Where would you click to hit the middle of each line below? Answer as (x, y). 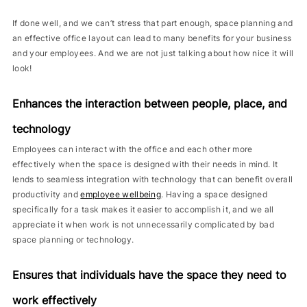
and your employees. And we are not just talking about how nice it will (153, 53)
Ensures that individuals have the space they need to (149, 275)
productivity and (45, 194)
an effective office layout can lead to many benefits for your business (152, 38)
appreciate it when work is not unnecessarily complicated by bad (143, 224)
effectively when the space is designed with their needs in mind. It (145, 164)
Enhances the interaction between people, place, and (149, 103)
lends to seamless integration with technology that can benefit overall (152, 179)
